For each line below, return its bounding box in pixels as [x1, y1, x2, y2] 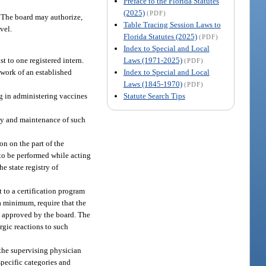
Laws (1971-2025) [123, 55, 182, 65]
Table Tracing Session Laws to [123, 20, 221, 29]
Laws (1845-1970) [123, 79, 182, 88]
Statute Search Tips [123, 91, 185, 100]
